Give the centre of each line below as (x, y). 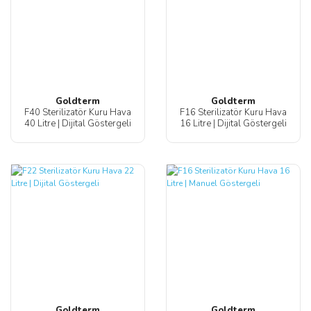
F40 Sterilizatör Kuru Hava (78, 113)
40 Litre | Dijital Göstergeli (78, 124)
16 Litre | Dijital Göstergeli (233, 124)
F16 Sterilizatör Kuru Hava (233, 113)
